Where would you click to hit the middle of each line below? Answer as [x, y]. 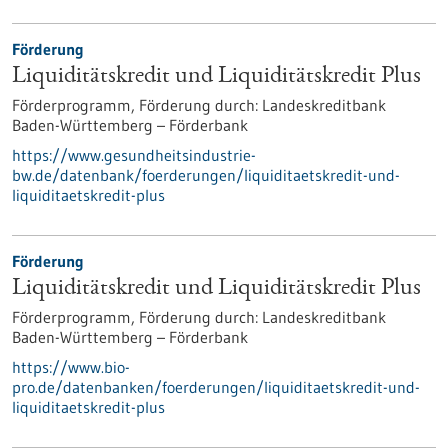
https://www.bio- [71, 367]
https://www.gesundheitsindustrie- [134, 155]
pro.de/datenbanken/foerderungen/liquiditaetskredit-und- [216, 387]
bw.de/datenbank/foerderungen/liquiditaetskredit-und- [206, 175]
